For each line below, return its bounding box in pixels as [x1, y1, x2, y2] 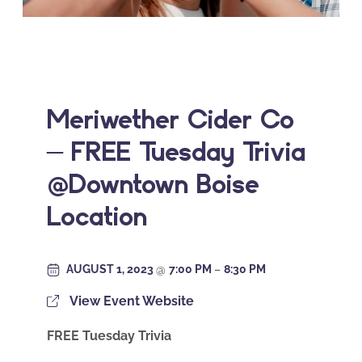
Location [47, 199, 147, 232]
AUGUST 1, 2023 [66, 263, 156, 276]
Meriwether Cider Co [47, 102, 294, 135]
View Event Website [69, 293, 194, 309]
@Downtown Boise [47, 166, 259, 200]
